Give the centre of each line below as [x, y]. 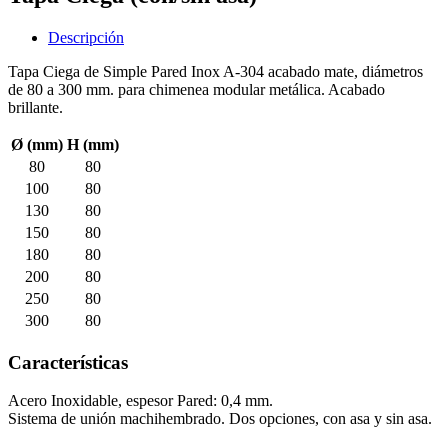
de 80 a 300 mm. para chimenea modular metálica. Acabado [196, 89]
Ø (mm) [37, 144]
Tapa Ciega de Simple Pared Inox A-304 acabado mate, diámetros [215, 71]
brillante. [35, 107]
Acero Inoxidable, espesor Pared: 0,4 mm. [140, 401]
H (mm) [93, 144]
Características [68, 362]
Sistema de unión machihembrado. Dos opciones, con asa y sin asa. [220, 419]
